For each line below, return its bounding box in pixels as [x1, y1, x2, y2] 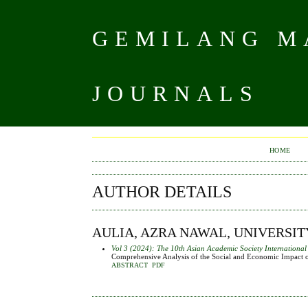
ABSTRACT [111, 261, 148, 269]
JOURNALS [92, 81, 260, 106]
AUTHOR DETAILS [92, 183, 232, 201]
